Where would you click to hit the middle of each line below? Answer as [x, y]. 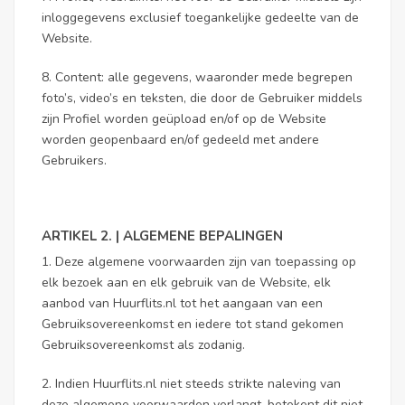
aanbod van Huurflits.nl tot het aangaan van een [182, 303]
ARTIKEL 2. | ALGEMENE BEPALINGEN [162, 236]
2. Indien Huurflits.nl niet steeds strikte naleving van [191, 384]
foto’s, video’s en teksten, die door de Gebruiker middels [202, 98]
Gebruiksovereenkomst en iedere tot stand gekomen [193, 324]
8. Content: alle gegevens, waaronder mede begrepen [197, 77]
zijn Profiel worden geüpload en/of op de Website [184, 119]
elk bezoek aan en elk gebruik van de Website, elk [186, 283]
